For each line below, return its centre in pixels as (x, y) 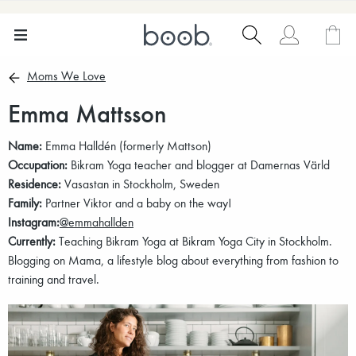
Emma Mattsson (87, 112)
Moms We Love (66, 75)
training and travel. (54, 279)
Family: (25, 202)
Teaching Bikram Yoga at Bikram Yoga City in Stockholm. (194, 240)
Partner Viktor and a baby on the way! (137, 202)
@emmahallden (97, 221)
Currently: (32, 240)
